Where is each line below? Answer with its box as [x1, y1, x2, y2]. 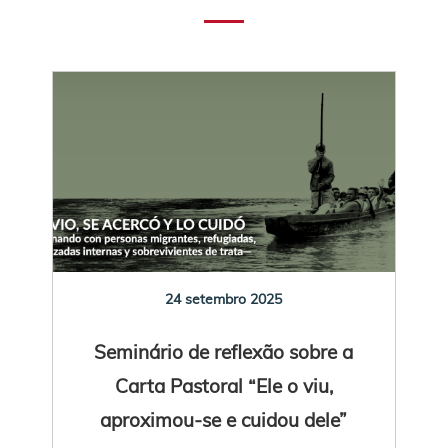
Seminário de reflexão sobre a [94, 338, 354, 364]
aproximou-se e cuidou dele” [100, 406, 348, 432]
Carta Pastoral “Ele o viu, [114, 372, 333, 398]
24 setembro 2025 [165, 289, 283, 308]
